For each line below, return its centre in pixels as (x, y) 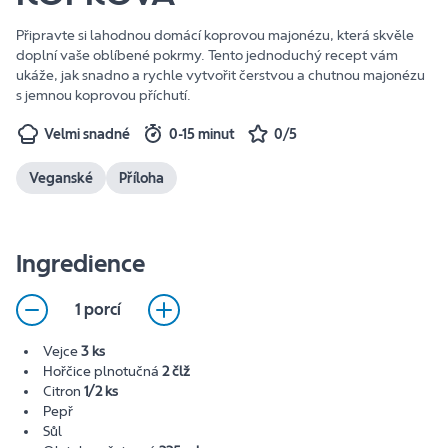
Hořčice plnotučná (102, 371)
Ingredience (80, 263)
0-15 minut (202, 134)
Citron (63, 391)
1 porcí (98, 309)
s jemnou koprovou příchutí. (103, 95)
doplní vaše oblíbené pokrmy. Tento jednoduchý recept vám (207, 55)
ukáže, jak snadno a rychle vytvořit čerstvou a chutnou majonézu (220, 75)
